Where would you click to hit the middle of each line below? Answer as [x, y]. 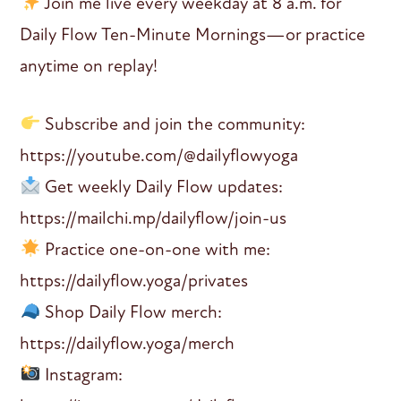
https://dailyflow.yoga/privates [134, 280]
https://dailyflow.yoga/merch [128, 343]
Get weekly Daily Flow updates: [162, 186]
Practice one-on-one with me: [156, 249]
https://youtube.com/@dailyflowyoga [159, 155]
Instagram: [82, 374]
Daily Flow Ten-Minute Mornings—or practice [193, 34]
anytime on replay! [89, 65]
